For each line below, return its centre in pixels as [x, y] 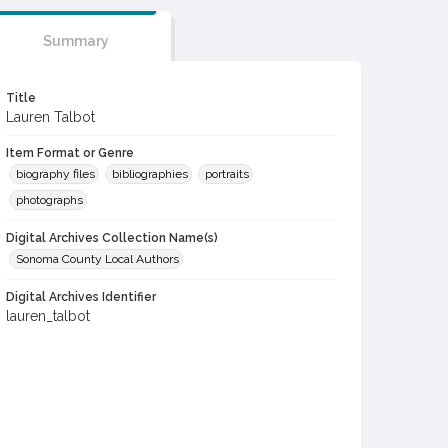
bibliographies [150, 174]
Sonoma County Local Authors [97, 259]
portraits [227, 174]
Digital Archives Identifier [81, 297]
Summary [75, 41]
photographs [49, 200]
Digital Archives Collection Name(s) [112, 238]
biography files [55, 174]
